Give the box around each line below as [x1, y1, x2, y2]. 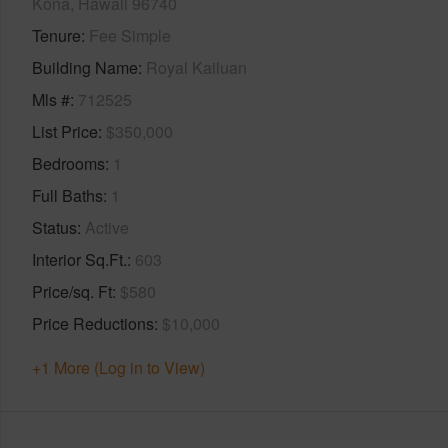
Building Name [32, 55, 138, 79]
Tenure [32, 23, 81, 47]
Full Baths [32, 183, 103, 207]
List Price [32, 119, 98, 143]
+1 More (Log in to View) [32, 355, 205, 379]
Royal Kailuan [146, 55, 247, 79]
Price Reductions [32, 311, 154, 335]
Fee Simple [89, 23, 171, 47]
